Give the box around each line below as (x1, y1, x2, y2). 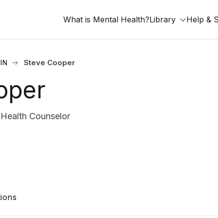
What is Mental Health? (63, 15, 149, 24)
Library (149, 15, 176, 24)
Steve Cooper (24, 58, 75, 67)
